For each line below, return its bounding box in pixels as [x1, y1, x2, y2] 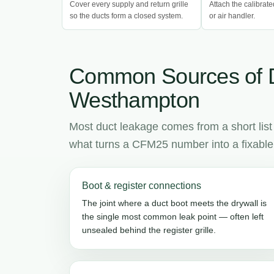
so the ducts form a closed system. [70, 11, 183, 20]
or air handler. [209, 11, 256, 20]
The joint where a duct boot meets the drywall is [82, 198, 267, 208]
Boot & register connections [82, 180, 201, 191]
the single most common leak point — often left [82, 211, 264, 221]
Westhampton [69, 87, 200, 113]
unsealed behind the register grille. [82, 224, 216, 235]
